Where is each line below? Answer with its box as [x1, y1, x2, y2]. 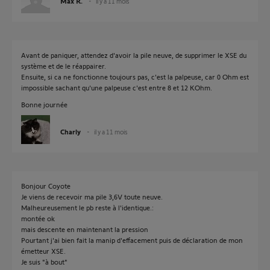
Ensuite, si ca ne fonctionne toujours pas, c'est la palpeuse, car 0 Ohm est [21, 72, 249, 81]
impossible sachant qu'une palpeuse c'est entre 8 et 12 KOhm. [21, 83, 212, 92]
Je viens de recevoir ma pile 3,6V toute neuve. [21, 192, 163, 201]
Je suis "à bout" [21, 257, 67, 266]
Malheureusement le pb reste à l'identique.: [21, 203, 154, 212]
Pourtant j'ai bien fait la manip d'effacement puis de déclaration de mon [21, 236, 243, 244]
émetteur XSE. [21, 246, 66, 255]
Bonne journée [21, 100, 67, 108]
